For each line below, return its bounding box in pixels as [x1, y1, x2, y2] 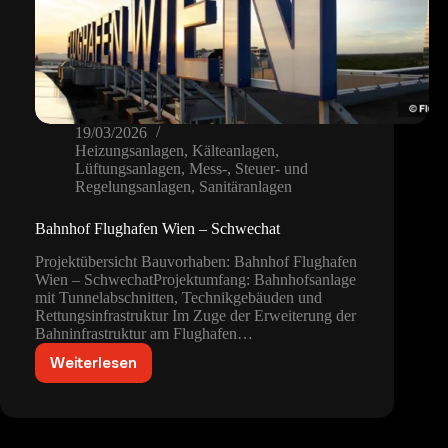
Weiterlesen [50, 353, 137, 374]
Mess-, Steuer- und [189, 160, 308, 178]
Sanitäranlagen [199, 178, 292, 196]
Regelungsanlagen [75, 178, 191, 196]
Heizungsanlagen [75, 142, 184, 160]
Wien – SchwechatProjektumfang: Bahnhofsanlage [35, 271, 356, 289]
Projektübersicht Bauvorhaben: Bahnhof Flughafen [35, 253, 357, 271]
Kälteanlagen [192, 142, 275, 160]
